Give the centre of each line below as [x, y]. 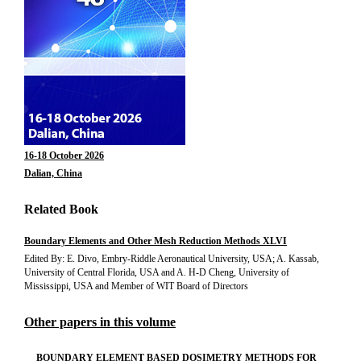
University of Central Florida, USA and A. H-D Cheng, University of [157, 272]
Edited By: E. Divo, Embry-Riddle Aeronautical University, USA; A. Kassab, [172, 259]
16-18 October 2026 [64, 156]
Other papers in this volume [100, 322]
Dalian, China [53, 173]
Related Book [61, 209]
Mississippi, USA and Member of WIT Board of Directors [136, 286]
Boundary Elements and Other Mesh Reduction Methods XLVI [156, 241]
